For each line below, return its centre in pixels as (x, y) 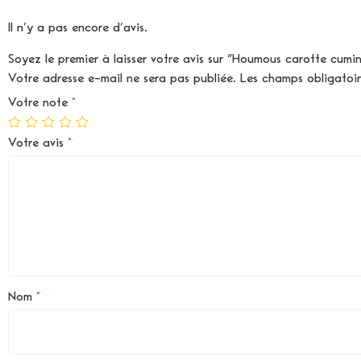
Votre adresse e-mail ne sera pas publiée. (122, 78)
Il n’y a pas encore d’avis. (78, 27)
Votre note (40, 102)
